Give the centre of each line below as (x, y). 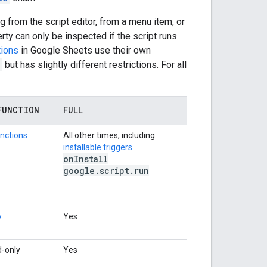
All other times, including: (110, 135)
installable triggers (98, 147)
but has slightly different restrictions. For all (94, 64)
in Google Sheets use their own (85, 50)
